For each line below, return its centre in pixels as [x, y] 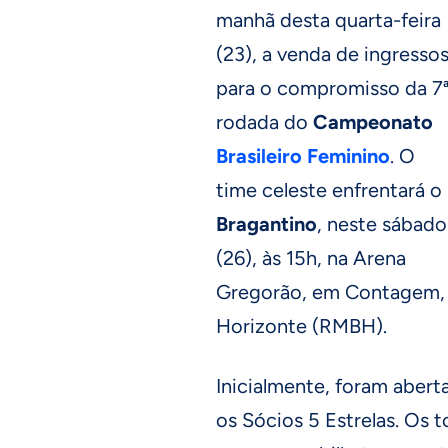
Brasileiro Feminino [303, 155]
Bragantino [266, 223]
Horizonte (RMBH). [301, 325]
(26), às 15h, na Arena [311, 257]
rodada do [264, 121]
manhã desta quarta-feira [328, 19]
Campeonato [373, 121]
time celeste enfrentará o [329, 189]
